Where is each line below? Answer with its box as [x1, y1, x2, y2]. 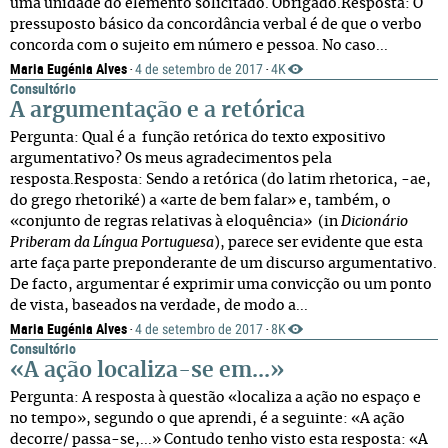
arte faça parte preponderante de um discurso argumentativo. [10, 257, 437, 271]
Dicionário [341, 215, 408, 229]
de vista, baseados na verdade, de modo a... [10, 299, 308, 313]
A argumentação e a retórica [10, 100, 305, 121]
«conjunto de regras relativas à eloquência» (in [10, 215, 341, 229]
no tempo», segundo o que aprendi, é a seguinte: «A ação [10, 412, 405, 426]
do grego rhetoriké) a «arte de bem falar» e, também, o [10, 194, 391, 208]
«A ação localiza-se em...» [10, 360, 284, 381]
